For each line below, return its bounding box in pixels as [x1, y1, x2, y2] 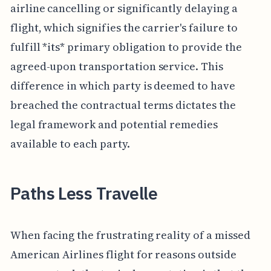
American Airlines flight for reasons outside [10, 246, 237, 262]
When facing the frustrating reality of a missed [10, 227, 250, 243]
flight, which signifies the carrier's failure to [10, 19, 238, 35]
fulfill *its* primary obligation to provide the [10, 39, 242, 54]
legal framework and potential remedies [10, 116, 218, 132]
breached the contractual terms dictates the [10, 97, 236, 113]
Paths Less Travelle [10, 181, 158, 204]
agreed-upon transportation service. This [10, 58, 223, 74]
